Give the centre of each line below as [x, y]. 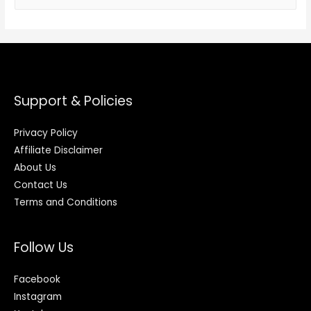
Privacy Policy [46, 133]
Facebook [37, 279]
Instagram [38, 296]
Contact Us [41, 185]
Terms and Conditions [66, 203]
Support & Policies [73, 101]
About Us [35, 168]
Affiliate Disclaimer [58, 151]
